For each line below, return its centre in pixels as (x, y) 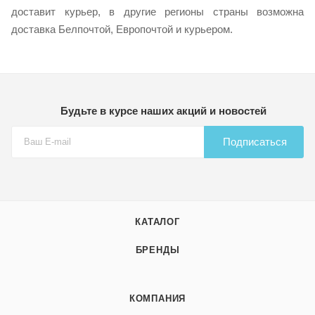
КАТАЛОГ (157, 222)
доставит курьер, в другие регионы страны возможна (157, 11)
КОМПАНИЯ (157, 298)
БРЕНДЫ (157, 250)
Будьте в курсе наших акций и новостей (163, 111)
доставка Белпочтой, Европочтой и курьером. (122, 29)
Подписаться (255, 142)
